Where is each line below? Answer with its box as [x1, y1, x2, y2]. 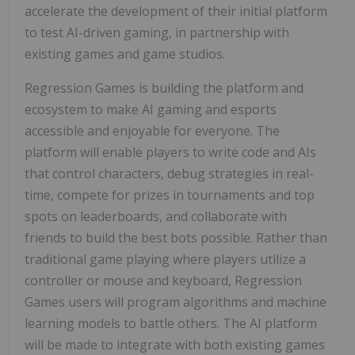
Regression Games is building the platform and [25, 79, 303, 97]
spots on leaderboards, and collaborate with [25, 208, 287, 226]
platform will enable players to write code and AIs [25, 143, 316, 162]
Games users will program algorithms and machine [25, 293, 326, 311]
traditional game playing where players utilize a [25, 250, 306, 269]
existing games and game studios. [25, 45, 225, 63]
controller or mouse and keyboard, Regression [25, 272, 302, 290]
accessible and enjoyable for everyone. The [25, 122, 280, 140]
